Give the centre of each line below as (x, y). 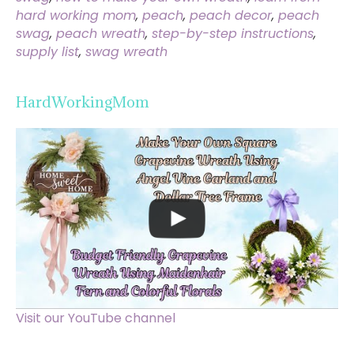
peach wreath (101, 33)
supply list (47, 51)
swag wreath (126, 51)
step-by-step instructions (233, 33)
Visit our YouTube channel (96, 318)
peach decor (231, 15)
